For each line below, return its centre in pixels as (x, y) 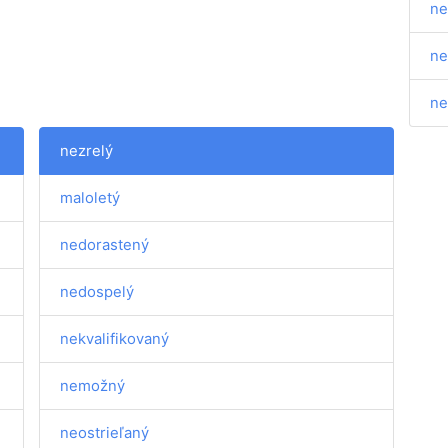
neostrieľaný (105, 432)
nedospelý (97, 291)
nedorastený (105, 244)
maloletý (90, 197)
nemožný (93, 385)
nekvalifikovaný (115, 338)
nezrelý (87, 150)
